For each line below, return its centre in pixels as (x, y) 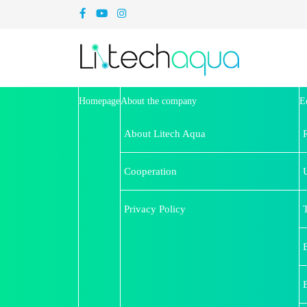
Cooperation (150, 171)
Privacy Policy (155, 209)
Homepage (99, 101)
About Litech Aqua (165, 133)
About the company (159, 101)
